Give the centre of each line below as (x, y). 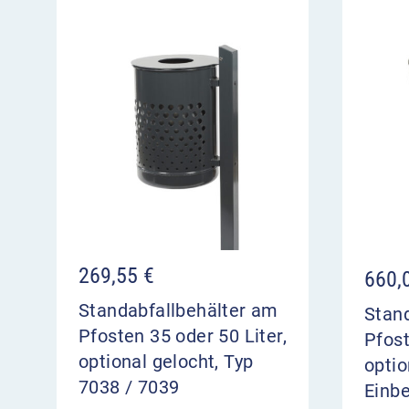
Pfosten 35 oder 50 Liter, (183, 336)
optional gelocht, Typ (166, 362)
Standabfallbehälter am (178, 311)
